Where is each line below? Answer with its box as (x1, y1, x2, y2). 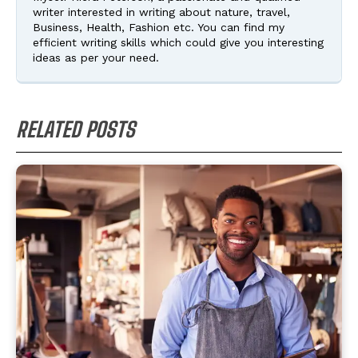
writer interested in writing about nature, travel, (33, 5, 290, 18)
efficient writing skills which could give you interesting (33, 35, 324, 49)
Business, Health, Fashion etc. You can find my (33, 20, 284, 34)
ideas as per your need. (33, 50, 159, 64)
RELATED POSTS (16, 116, 135, 142)
